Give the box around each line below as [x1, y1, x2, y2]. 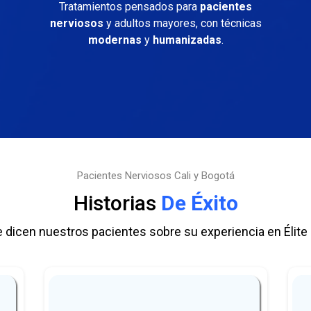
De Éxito [155, 191, 238, 215]
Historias [73, 191, 156, 215]
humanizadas [152, 33, 221, 47]
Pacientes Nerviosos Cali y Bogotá [76, 169, 235, 182]
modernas [87, 33, 142, 47]
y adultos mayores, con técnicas [103, 17, 262, 30]
